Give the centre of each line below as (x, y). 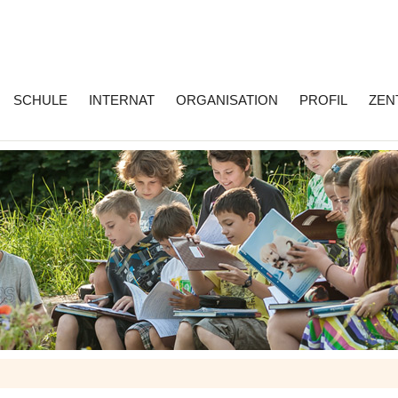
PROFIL (323, 100)
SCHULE (40, 100)
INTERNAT (122, 100)
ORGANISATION (227, 100)
